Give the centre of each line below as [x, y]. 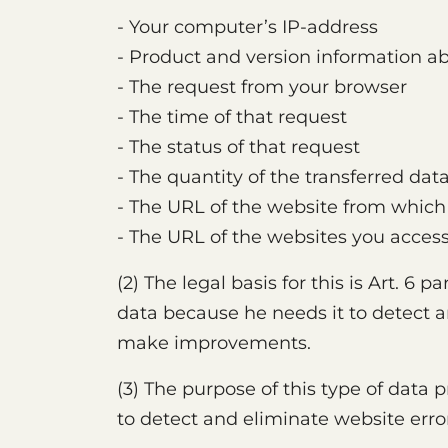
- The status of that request [238, 147]
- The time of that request [232, 117]
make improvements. [214, 343]
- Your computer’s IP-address [247, 27]
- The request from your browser [262, 87]
